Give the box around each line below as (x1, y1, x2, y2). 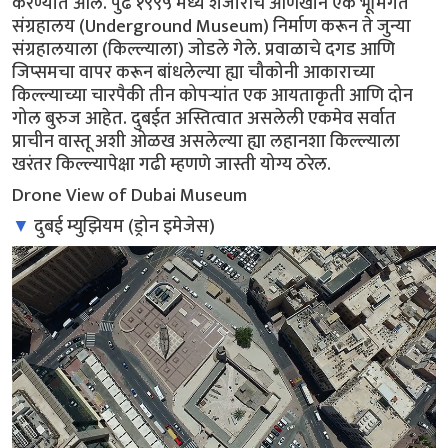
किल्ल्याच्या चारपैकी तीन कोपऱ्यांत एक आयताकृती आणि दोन (12, 79, 413, 111)
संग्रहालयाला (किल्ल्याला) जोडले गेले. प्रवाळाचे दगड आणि (12, 33, 395, 65)
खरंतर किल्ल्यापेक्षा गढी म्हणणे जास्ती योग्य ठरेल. (12, 148, 331, 180)
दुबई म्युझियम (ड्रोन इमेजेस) (34, 210, 215, 242)
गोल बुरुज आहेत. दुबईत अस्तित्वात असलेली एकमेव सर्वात (12, 102, 396, 134)
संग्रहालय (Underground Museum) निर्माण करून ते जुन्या (12, 10, 411, 42)
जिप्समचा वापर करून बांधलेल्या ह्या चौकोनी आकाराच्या (12, 56, 375, 88)
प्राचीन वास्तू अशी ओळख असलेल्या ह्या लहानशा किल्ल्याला (12, 125, 400, 157)
